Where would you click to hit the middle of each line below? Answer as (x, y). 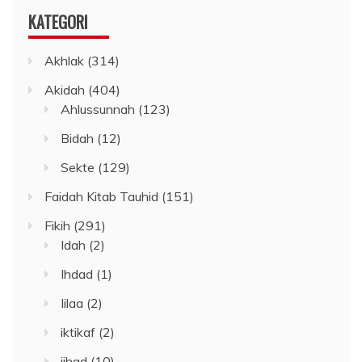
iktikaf (78, 332)
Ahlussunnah (98, 109)
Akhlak (64, 60)
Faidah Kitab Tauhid (101, 196)
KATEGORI (58, 21)
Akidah (65, 89)
